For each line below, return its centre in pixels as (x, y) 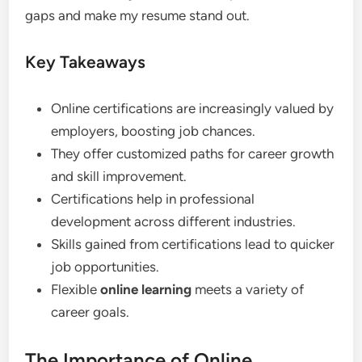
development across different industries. (174, 221)
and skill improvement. (119, 176)
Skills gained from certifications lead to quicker (193, 244)
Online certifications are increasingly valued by (193, 108)
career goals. (90, 312)
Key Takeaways (86, 62)
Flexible (76, 289)
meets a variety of (248, 289)
